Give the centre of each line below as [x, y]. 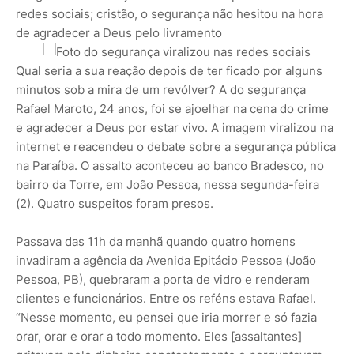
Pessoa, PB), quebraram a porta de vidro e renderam [163, 279]
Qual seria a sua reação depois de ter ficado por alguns [169, 70]
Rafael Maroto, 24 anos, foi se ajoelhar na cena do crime [172, 108]
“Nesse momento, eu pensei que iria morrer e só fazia [166, 317]
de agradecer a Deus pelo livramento [119, 32]
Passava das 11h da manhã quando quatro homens [156, 241]
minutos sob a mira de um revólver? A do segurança [161, 89]
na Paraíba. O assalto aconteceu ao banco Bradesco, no [170, 165]
